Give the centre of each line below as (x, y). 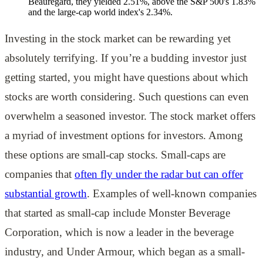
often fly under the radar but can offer (159, 174)
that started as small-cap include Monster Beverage (117, 213)
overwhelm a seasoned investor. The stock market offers (130, 116)
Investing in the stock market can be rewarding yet (118, 38)
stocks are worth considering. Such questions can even (127, 96)
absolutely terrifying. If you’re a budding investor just (126, 58)
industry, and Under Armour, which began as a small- (125, 251)
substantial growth (46, 193)
